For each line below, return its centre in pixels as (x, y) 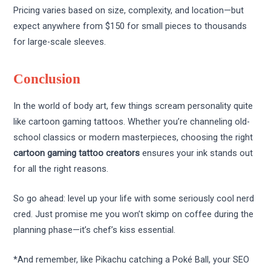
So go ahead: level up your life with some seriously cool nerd (134, 199)
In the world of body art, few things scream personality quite (133, 106)
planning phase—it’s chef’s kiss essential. (95, 230)
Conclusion (47, 79)
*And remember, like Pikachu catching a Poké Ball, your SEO (132, 260)
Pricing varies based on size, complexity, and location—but (129, 10)
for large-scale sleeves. (60, 41)
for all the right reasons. (61, 168)
